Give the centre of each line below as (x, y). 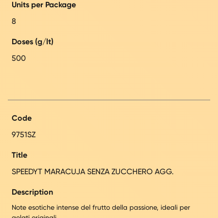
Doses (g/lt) (33, 41)
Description (32, 192)
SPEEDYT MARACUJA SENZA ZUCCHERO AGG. (93, 171)
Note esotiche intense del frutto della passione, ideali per (101, 207)
